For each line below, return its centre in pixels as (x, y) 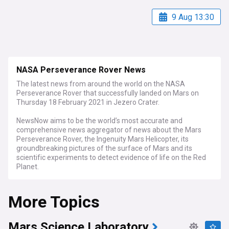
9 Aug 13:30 (193, 17)
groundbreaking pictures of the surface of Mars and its (104, 148)
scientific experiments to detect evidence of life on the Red (111, 157)
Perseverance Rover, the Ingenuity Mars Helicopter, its (102, 139)
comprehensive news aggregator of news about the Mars (109, 130)
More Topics (54, 202)
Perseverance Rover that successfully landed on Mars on (108, 93)
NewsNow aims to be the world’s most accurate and (99, 121)
